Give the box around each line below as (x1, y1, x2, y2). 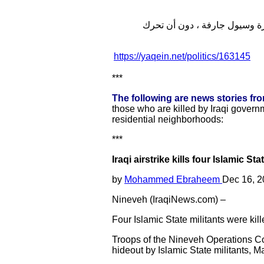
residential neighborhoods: (112, 114, 223, 124)
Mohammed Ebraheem (124, 174, 222, 184)
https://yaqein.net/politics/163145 (114, 51, 250, 61)
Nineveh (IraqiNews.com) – (112, 194, 226, 204)
